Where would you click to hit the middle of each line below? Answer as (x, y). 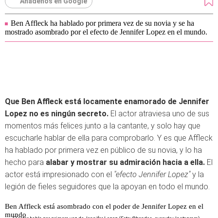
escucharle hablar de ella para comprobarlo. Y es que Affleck (109, 138)
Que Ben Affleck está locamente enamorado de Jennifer (107, 101)
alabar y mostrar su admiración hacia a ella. (126, 162)
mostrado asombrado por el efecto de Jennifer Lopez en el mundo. (106, 32)
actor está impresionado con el (59, 174)
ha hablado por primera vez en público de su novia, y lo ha (103, 150)
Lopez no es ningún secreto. (58, 114)
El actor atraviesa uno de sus (160, 114)
